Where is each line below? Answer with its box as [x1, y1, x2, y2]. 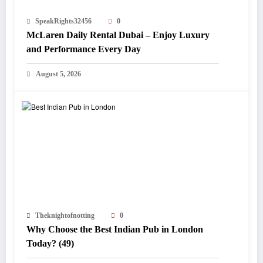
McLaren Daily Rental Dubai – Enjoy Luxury [26, 30, 210, 41]
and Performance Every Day [26, 44, 141, 55]
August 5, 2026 [36, 70, 81, 79]
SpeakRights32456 [35, 17, 92, 26]
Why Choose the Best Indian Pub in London [26, 224, 203, 235]
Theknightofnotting [35, 211, 95, 220]
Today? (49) [26, 238, 74, 249]
